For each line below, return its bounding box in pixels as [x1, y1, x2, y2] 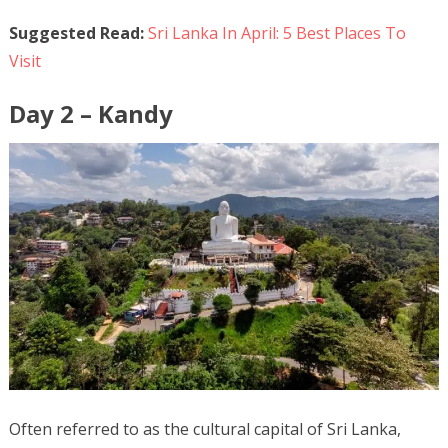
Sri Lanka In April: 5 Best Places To [147, 21, 406, 44]
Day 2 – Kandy [8, 96, 173, 130]
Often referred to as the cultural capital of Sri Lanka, [8, 417, 401, 440]
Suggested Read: [8, 21, 144, 44]
